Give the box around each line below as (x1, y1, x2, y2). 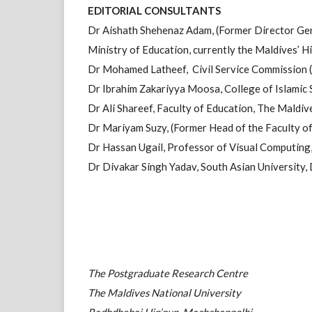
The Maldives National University (88, 286, 242, 299)
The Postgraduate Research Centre (88, 266, 249, 279)
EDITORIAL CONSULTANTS (88, 3, 221, 17)
